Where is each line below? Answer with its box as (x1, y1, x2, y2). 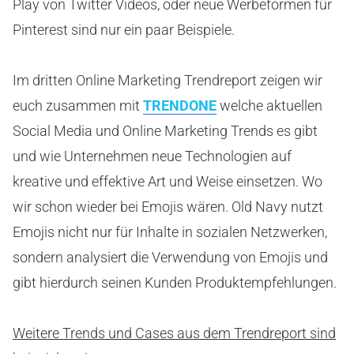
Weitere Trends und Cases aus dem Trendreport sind (13, 325, 336, 342)
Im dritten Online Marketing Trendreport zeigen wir (13, 72, 322, 89)
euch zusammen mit (13, 97, 143, 115)
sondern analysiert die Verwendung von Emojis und (13, 249, 328, 266)
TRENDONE (143, 97, 217, 115)
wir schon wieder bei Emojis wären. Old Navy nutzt (13, 198, 323, 216)
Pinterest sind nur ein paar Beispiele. (13, 21, 235, 39)
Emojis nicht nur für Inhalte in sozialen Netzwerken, (13, 224, 327, 241)
